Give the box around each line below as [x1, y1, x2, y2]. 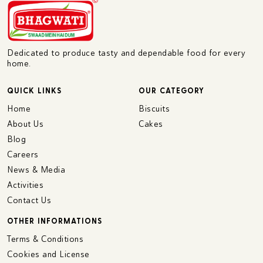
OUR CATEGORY [139, 86, 204, 95]
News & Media [7, 164, 65, 174]
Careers [7, 149, 39, 159]
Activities [7, 180, 43, 190]
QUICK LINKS [7, 86, 62, 95]
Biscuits [139, 103, 170, 113]
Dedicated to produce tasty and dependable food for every [7, 48, 245, 58]
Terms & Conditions [7, 234, 83, 244]
